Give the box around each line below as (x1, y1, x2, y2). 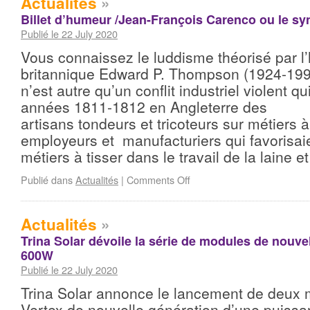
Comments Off (127, 172, 190, 187)
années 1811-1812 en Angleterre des (21, 96, 267, 117)
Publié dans (21, 172, 75, 187)
